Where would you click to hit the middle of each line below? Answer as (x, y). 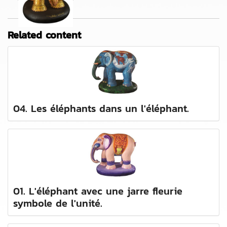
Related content (44, 35)
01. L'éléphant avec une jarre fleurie (98, 191)
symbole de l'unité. (58, 203)
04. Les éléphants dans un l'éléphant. (101, 109)
